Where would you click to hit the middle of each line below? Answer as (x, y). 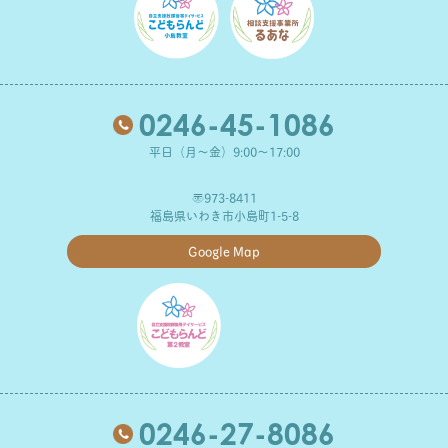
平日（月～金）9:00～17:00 (224, 152)
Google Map (224, 250)
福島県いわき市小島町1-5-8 (224, 216)
